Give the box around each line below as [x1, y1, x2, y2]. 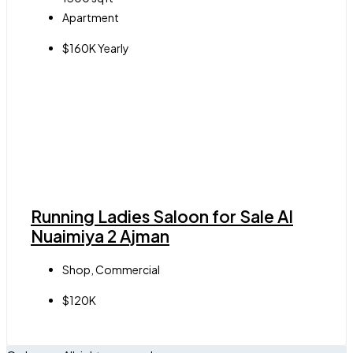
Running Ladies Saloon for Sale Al [31, 206, 293, 228]
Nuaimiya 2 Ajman [31, 225, 169, 247]
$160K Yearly [62, 41, 129, 56]
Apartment [62, 10, 119, 25]
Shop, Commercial [62, 262, 160, 277]
